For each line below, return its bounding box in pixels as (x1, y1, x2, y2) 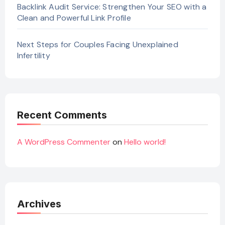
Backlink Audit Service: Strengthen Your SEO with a (17, 1, 207, 12)
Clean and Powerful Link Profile (17, 12, 131, 23)
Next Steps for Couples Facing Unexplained (17, 39, 178, 50)
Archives (17, 198, 61, 210)
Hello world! (124, 136, 166, 147)
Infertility (17, 50, 50, 61)
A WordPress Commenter (17, 136, 110, 147)
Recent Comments (17, 108, 107, 121)
